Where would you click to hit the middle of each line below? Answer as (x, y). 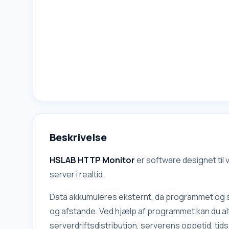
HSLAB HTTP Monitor (92, 160)
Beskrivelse (78, 137)
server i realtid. (77, 174)
